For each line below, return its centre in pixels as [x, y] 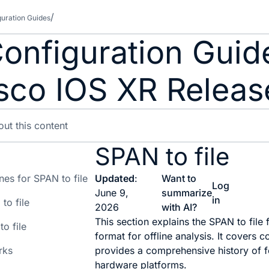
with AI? [180, 207]
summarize [187, 193]
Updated [115, 178]
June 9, [112, 193]
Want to [179, 178]
